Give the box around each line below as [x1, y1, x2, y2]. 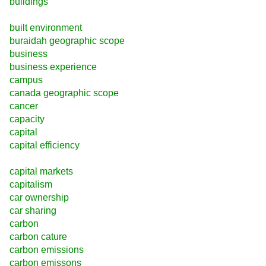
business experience [9, 61, 97, 72]
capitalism [9, 179, 52, 190]
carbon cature [9, 232, 67, 242]
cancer [9, 100, 38, 111]
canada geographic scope [9, 87, 119, 98]
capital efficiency [9, 140, 80, 150]
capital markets [9, 166, 73, 177]
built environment [9, 22, 82, 33]
